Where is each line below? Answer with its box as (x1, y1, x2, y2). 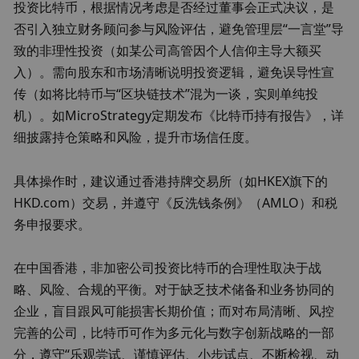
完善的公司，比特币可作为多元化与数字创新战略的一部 (14, 324, 335, 342)
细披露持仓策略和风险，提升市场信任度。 (14, 128, 258, 147)
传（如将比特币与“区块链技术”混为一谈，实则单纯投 (14, 85, 319, 103)
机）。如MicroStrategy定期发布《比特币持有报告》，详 (14, 107, 345, 125)
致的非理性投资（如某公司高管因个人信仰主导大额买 (14, 42, 322, 60)
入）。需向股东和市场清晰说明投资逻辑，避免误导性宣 (14, 63, 335, 82)
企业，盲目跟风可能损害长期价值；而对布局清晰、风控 (14, 302, 335, 321)
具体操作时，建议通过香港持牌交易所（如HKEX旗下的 (14, 171, 329, 190)
